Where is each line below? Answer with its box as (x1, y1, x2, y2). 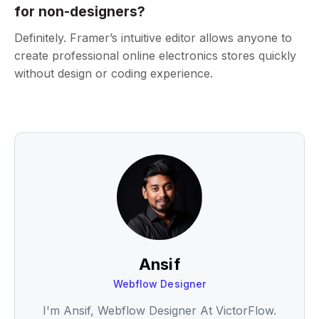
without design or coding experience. (14, 66, 213, 81)
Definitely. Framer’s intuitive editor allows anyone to (14, 31, 292, 46)
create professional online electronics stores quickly (14, 48, 296, 63)
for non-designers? (14, 4, 146, 21)
